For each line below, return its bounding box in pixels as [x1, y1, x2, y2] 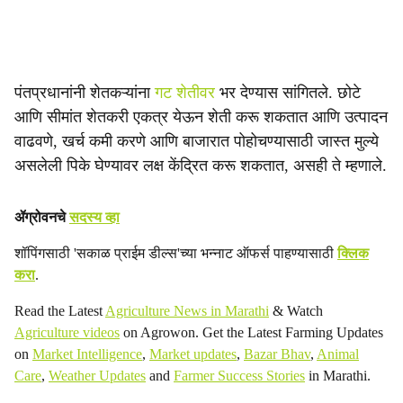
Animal [317, 346, 359, 362]
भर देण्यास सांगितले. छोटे [215, 84, 361, 102]
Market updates [149, 346, 237, 362]
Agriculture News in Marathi [105, 303, 269, 318]
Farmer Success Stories [174, 368, 305, 383]
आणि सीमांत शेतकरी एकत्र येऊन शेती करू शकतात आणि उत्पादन [14, 108, 388, 126]
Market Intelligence [32, 346, 142, 362]
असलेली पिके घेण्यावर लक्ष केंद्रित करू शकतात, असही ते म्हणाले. [14, 157, 387, 175]
